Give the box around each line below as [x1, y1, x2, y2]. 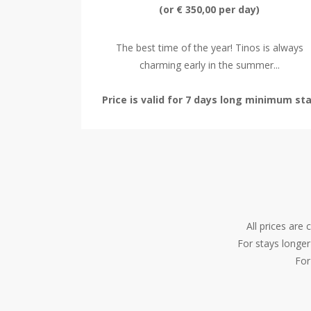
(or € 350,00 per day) [159, 3, 260, 16]
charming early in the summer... [139, 58, 280, 72]
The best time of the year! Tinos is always [115, 41, 303, 54]
